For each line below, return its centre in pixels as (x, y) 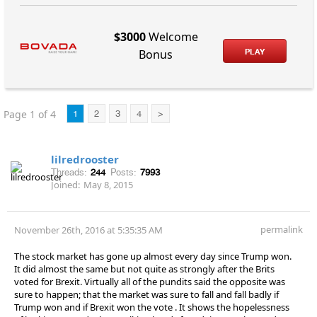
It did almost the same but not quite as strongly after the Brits (144, 269)
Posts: (123, 172)
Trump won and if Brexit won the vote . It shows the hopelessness (152, 307)
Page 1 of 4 (30, 114)
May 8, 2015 (108, 184)
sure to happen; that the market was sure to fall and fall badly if (146, 294)
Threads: (69, 172)
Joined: (65, 184)
